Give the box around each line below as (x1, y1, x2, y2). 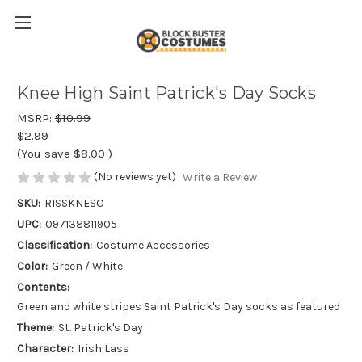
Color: (17, 259, 48, 274)
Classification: (17, 238, 92, 253)
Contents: (17, 280, 69, 295)
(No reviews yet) (94, 170, 176, 183)
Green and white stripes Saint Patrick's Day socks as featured (17, 300, 340, 314)
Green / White (51, 259, 123, 274)
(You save (17, 146, 70, 161)
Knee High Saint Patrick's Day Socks (17, 83, 316, 103)
